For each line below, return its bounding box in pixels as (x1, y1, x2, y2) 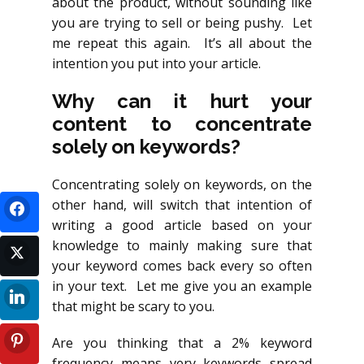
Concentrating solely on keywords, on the (52, 175, 312, 193)
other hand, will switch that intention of (52, 196, 312, 214)
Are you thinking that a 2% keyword (52, 334, 312, 352)
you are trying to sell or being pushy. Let (52, 14, 312, 32)
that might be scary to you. (52, 297, 214, 315)
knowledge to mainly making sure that (52, 236, 312, 254)
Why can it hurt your (52, 89, 312, 113)
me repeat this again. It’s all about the (52, 34, 312, 52)
